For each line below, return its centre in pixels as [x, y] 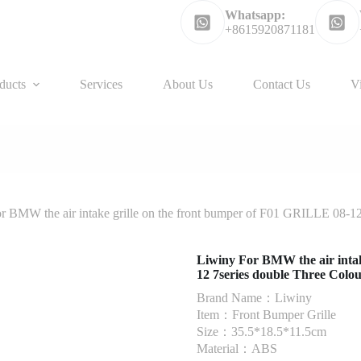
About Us [187, 84]
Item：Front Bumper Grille [266, 315]
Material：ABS [237, 349]
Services [101, 84]
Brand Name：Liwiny [254, 298]
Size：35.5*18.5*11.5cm [261, 332]
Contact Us [281, 84]
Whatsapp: [255, 15]
